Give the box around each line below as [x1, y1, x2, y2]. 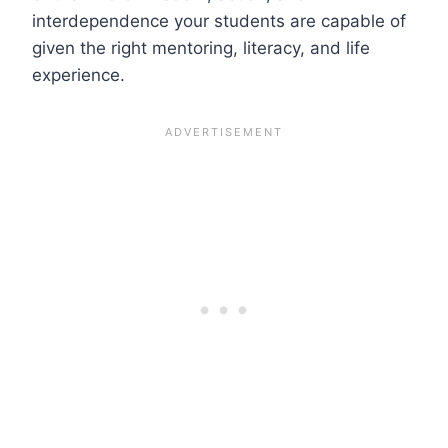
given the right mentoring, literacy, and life [32, 37, 370, 58]
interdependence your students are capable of [32, 10, 406, 31]
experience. [32, 64, 125, 85]
